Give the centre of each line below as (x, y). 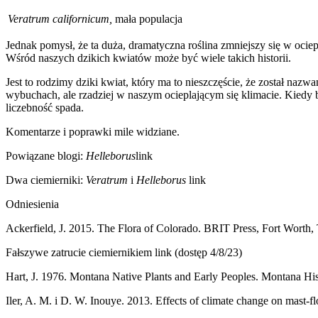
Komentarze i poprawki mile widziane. (93, 131)
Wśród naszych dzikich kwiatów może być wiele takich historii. (148, 57)
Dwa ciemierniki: (46, 180)
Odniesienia (32, 204)
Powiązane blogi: (46, 155)
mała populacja (149, 18)
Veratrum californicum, (61, 18)
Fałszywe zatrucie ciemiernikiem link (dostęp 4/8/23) (124, 252)
